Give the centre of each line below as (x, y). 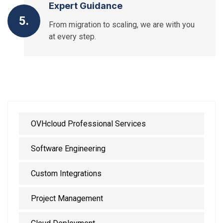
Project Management (67, 198)
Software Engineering (68, 148)
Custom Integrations (66, 173)
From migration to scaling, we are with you (122, 24)
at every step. (72, 36)
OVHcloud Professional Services (88, 123)
